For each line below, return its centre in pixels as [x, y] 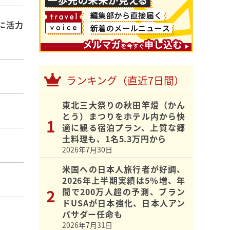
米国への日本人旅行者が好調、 [124, 169]
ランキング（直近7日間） [125, 81]
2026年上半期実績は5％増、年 [124, 180]
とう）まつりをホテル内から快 [124, 116]
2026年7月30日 [87, 150]
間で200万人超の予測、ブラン [124, 192]
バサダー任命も [92, 214]
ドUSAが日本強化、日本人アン [124, 203]
